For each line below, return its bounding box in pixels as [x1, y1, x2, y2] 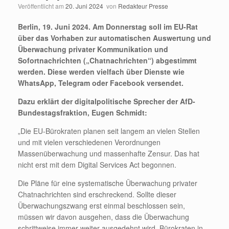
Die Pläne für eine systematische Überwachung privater [18, 178, 197, 188]
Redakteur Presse [118, 2, 168, 10]
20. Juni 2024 [65, 2, 103, 10]
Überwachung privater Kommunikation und [18, 44, 168, 54]
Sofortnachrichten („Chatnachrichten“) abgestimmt [18, 55, 197, 65]
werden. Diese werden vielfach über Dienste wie [18, 66, 185, 77]
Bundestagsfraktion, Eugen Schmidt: [18, 107, 147, 118]
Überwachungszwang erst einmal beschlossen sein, [18, 200, 185, 211]
